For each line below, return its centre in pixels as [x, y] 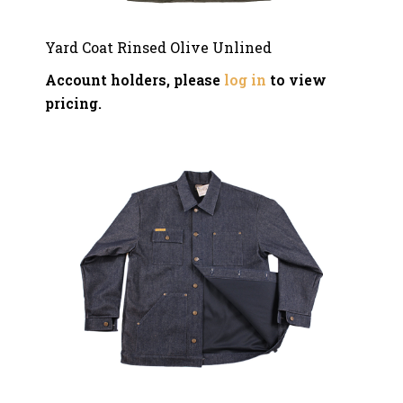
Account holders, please [134, 80]
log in [245, 80]
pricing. [73, 103]
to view [296, 80]
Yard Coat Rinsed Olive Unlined [158, 47]
